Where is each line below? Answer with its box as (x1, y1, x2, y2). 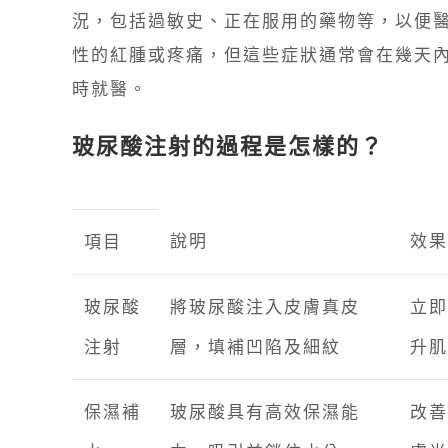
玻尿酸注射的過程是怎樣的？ (72, 130, 384, 161)
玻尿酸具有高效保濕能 (170, 400, 360, 424)
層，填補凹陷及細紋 (170, 335, 341, 359)
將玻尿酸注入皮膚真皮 (170, 295, 360, 319)
